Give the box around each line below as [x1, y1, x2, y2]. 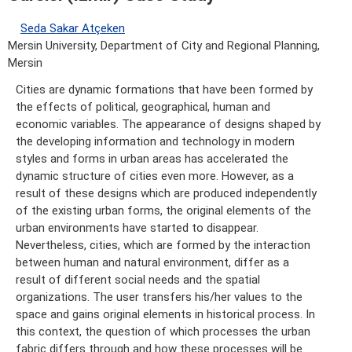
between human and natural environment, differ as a [16, 255, 289, 270]
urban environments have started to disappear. [16, 221, 258, 236]
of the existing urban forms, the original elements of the [16, 203, 311, 218]
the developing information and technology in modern [16, 134, 295, 149]
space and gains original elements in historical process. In [16, 307, 315, 322]
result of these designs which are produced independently [16, 186, 317, 201]
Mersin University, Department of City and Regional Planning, [8, 38, 320, 53]
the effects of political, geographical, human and [16, 100, 270, 115]
